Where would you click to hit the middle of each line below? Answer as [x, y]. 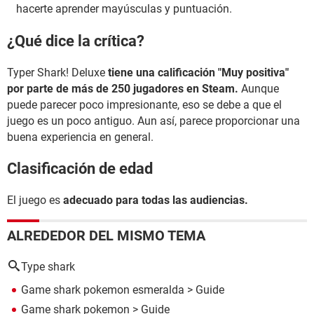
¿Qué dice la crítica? [76, 41]
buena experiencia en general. [80, 137]
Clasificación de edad [82, 169]
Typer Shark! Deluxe [57, 72]
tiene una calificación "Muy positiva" [198, 72]
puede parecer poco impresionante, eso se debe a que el [144, 104]
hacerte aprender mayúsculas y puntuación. [124, 9]
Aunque [259, 88]
